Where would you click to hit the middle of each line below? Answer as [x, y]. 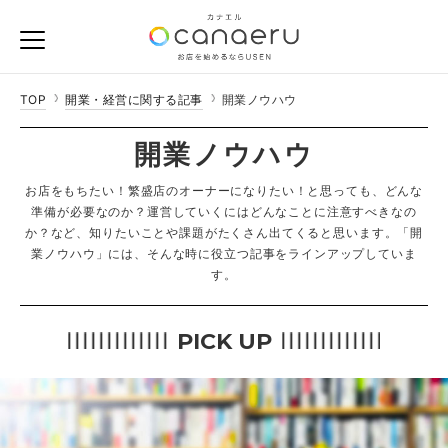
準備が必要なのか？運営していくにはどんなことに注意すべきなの [224, 211]
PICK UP [224, 341]
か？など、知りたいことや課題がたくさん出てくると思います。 [211, 232]
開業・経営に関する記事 [134, 99]
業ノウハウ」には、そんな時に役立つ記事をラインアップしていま [224, 253]
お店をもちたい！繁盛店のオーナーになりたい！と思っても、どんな [224, 190]
